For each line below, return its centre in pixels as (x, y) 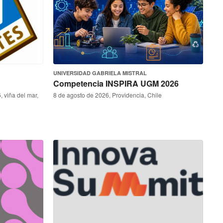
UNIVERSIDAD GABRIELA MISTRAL (100, 73)
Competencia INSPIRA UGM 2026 (116, 83)
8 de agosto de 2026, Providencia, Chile (108, 95)
